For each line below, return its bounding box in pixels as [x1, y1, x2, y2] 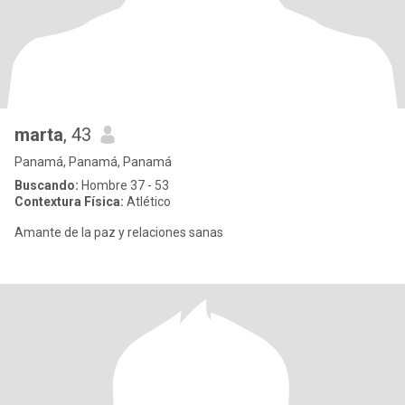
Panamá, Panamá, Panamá [14, 155, 172, 169]
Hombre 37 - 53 [79, 178, 169, 193]
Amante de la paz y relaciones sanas [14, 225, 223, 240]
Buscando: [14, 178, 79, 193]
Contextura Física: [14, 194, 124, 209]
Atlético [124, 194, 171, 209]
